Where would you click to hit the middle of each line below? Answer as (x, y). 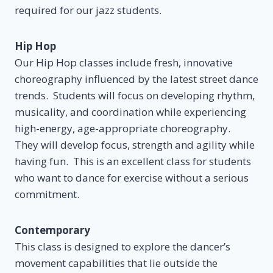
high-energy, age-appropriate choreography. (124, 128)
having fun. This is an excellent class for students (133, 161)
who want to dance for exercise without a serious (132, 177)
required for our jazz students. (88, 10)
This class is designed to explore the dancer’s (122, 246)
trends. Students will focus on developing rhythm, (135, 95)
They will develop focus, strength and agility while (135, 144)
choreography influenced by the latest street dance (136, 79)
